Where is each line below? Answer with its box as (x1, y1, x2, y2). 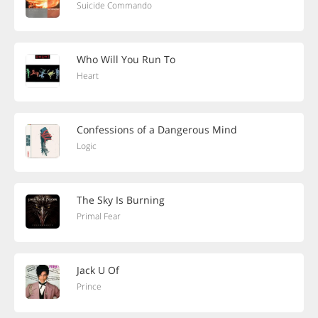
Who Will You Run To (77, 53, 175, 66)
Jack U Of (77, 263, 119, 277)
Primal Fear (77, 210, 121, 222)
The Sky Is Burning (77, 193, 165, 207)
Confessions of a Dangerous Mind (77, 123, 237, 136)
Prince (77, 280, 102, 292)
